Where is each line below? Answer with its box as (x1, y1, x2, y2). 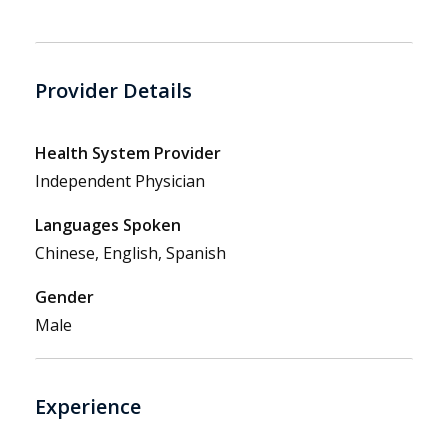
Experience (35, 393, 141, 421)
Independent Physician (35, 170, 205, 193)
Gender (35, 286, 94, 309)
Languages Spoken (35, 214, 181, 237)
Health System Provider (35, 142, 221, 165)
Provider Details (35, 77, 192, 105)
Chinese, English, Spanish (35, 242, 226, 265)
